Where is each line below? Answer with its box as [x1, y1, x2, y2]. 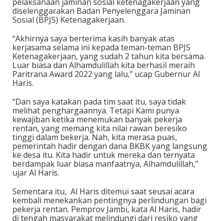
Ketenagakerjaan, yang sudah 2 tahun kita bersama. [12, 51, 205, 62]
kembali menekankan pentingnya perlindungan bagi [12, 195, 207, 206]
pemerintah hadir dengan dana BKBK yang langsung [12, 141, 207, 151]
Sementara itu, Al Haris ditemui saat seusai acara [12, 186, 194, 197]
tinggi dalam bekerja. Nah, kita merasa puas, [12, 132, 177, 143]
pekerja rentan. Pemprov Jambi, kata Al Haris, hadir [12, 204, 201, 215]
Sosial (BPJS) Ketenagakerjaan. [12, 14, 125, 25]
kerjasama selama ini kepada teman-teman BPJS [12, 42, 190, 53]
